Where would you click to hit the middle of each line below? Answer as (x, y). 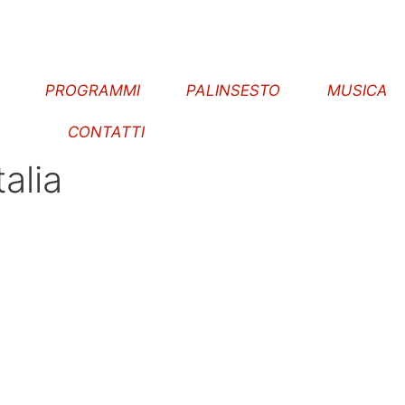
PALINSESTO (234, 90)
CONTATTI (107, 132)
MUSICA (357, 90)
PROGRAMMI (93, 90)
